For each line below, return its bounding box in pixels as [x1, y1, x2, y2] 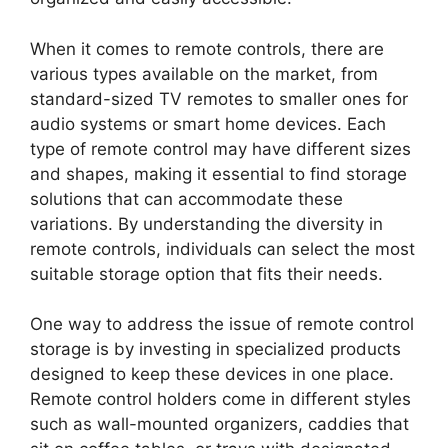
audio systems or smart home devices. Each [30, 113, 386, 134]
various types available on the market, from [30, 63, 378, 84]
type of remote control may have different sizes [30, 138, 411, 159]
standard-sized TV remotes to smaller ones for [30, 88, 408, 109]
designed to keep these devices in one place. [30, 364, 394, 384]
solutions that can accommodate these [30, 188, 343, 209]
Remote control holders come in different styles [30, 389, 411, 409]
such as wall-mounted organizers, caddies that [30, 414, 409, 434]
